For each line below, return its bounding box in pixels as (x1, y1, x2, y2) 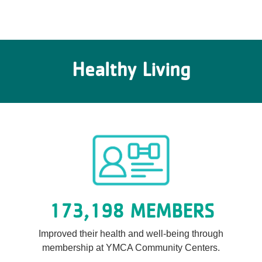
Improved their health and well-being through (39, 229, 223, 239)
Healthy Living (72, 57, 190, 81)
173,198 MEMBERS (48, 198, 214, 222)
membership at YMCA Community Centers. (42, 243, 220, 253)
